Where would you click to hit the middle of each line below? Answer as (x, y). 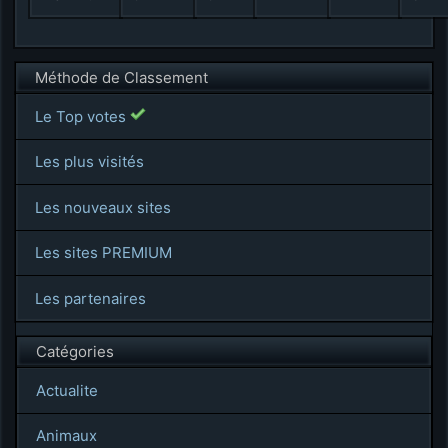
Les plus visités (89, 162)
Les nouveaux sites (102, 207)
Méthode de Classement (121, 77)
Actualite (66, 390)
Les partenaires (90, 298)
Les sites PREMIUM (103, 253)
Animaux (66, 436)
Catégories (74, 351)
